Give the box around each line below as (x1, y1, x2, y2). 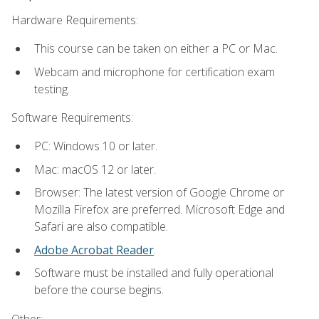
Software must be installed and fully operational (34, 265, 273, 281)
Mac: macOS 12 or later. (34, 161, 156, 177)
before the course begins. (34, 282, 164, 298)
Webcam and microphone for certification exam (34, 63, 275, 80)
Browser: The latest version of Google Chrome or (34, 184, 284, 201)
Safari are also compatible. (34, 219, 168, 235)
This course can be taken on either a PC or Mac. (34, 40, 278, 56)
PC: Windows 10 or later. (34, 138, 157, 155)
